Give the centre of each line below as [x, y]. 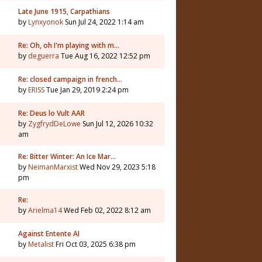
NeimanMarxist [53, 167]
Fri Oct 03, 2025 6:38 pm [95, 244]
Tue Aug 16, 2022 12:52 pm [105, 56]
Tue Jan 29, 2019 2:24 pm [87, 90]
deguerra [44, 56]
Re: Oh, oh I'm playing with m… [69, 45]
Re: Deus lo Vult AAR [51, 113]
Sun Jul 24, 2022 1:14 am [104, 22]
